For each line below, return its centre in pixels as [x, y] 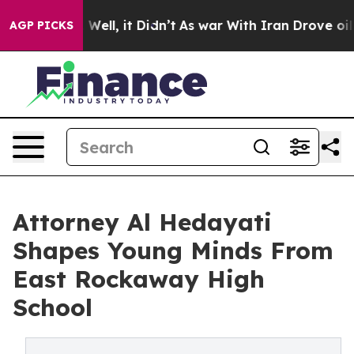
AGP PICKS [41, 25]
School [53, 307]
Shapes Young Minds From [173, 250]
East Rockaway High [139, 279]
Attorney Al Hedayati [142, 222]
